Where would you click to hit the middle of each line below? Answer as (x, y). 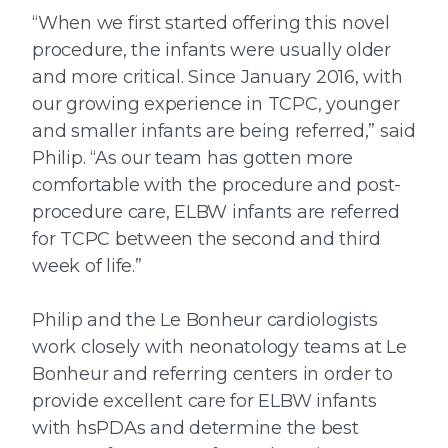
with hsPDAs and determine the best (195, 428)
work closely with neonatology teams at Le (219, 347)
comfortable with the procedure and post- (216, 185)
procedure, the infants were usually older (211, 50)
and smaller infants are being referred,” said (224, 131)
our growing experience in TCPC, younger (216, 104)
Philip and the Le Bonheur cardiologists (205, 320)
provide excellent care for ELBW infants (204, 401)
